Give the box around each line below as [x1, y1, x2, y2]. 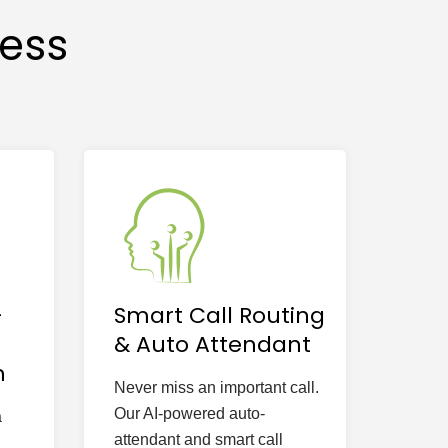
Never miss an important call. [113, 379, 319, 396]
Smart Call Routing [113, 300, 325, 331]
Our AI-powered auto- [113, 405, 265, 422]
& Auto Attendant [113, 329, 311, 360]
